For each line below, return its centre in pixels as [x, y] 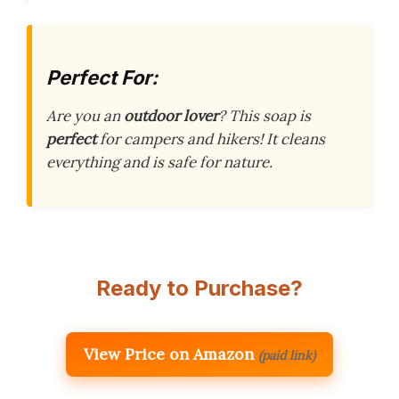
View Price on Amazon [169, 354]
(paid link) [287, 356]
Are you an [85, 116]
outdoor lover [171, 116]
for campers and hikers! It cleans [211, 139]
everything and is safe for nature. [159, 162]
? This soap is [265, 116]
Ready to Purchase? [199, 289]
